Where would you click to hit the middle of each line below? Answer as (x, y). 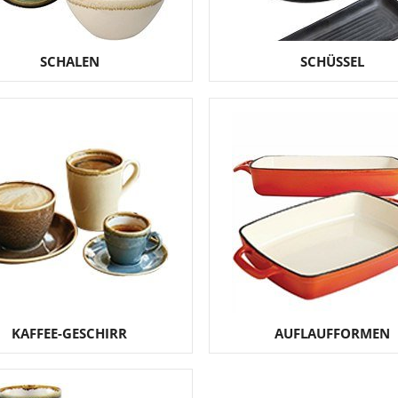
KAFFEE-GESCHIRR (70, 333)
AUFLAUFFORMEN (332, 333)
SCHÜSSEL (332, 61)
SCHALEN (69, 61)
